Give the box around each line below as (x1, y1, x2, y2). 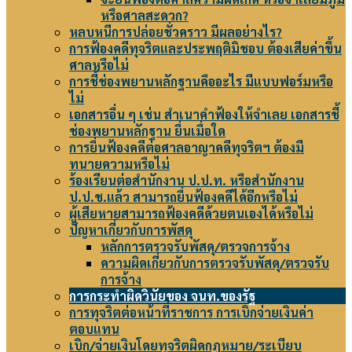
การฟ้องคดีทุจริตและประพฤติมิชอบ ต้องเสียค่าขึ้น (69, 40, 342, 57)
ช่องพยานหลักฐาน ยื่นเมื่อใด (69, 123, 225, 139)
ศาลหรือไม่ (69, 57, 129, 73)
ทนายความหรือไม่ (69, 156, 170, 172)
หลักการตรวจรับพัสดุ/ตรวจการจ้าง (101, 238, 290, 255)
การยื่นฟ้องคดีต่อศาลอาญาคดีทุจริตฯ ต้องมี (69, 139, 304, 156)
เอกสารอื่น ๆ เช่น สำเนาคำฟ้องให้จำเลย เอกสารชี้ (69, 106, 339, 123)
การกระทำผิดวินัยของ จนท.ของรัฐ (69, 288, 255, 304)
